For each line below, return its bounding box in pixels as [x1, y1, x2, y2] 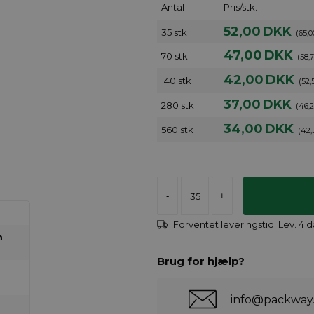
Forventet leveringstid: [173, 219, 278, 230]
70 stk [161, 50, 188, 62]
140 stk [161, 75, 191, 86]
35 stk [161, 27, 187, 38]
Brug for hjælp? [157, 254, 245, 268]
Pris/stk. [223, 1, 257, 13]
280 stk [161, 100, 194, 111]
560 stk [161, 124, 193, 135]
